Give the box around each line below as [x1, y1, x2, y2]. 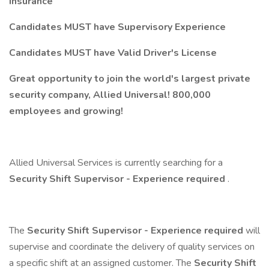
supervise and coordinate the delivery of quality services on [9, 240, 255, 253]
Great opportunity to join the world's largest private [9, 72, 250, 85]
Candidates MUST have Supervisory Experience [9, 20, 226, 34]
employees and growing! [9, 104, 123, 118]
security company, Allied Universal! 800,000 [9, 88, 211, 101]
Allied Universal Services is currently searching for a [9, 156, 223, 169]
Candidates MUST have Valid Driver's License [9, 46, 217, 59]
